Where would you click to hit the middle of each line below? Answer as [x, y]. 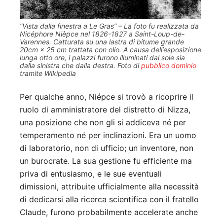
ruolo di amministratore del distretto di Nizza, [105, 109]
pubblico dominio [169, 65]
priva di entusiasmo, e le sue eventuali [91, 173]
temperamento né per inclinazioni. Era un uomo [108, 135]
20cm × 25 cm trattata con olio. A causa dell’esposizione [110, 49]
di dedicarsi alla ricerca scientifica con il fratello [109, 199]
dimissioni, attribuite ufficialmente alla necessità [109, 186]
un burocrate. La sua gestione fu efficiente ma [106, 161]
